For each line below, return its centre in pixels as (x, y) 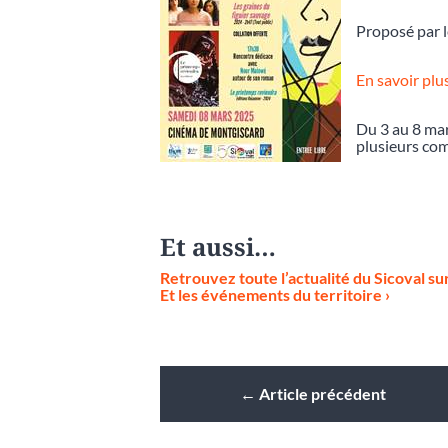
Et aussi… (218, 246)
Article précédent (322, 393)
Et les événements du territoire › (275, 294)
